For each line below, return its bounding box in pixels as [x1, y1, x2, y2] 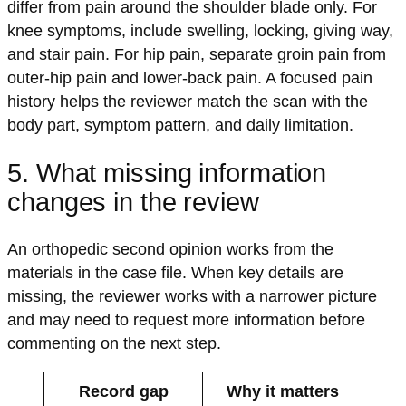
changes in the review [7, 187, 259, 217]
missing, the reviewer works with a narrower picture [7, 287, 377, 306]
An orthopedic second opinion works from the [7, 240, 333, 259]
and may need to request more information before [7, 311, 365, 330]
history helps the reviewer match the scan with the [7, 92, 368, 111]
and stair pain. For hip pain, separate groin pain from [7, 45, 386, 64]
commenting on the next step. [7, 334, 221, 353]
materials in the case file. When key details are [7, 264, 343, 283]
